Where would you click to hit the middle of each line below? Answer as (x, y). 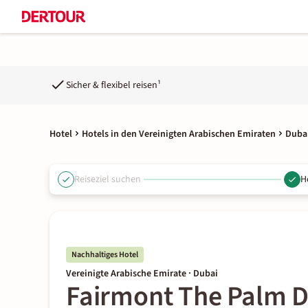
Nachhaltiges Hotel (105, 255)
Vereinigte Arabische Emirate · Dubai (142, 274)
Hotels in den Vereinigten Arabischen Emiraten (179, 134)
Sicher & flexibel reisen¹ (113, 85)
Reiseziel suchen (108, 179)
